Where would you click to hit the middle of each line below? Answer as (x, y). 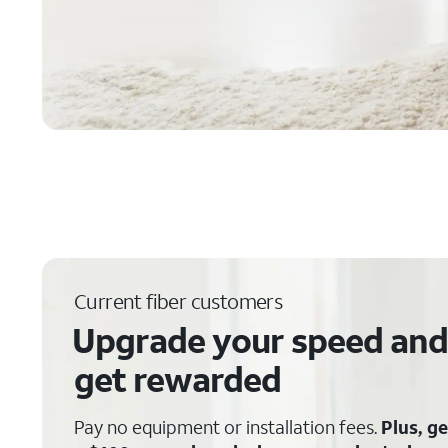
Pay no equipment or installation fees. (227, 427)
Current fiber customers (178, 301)
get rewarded (177, 379)
